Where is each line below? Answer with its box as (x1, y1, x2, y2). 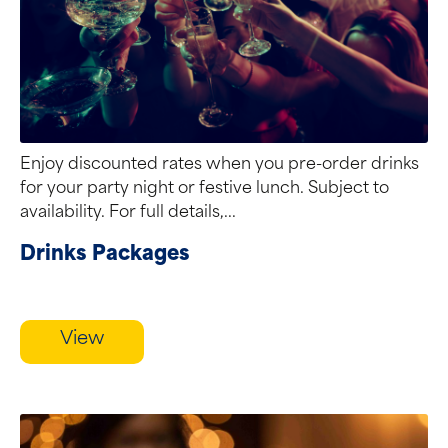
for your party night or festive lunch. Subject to (20, 181, 389, 197)
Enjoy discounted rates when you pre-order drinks (20, 157, 419, 173)
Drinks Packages (20, 245, 190, 265)
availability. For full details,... (20, 205, 236, 221)
